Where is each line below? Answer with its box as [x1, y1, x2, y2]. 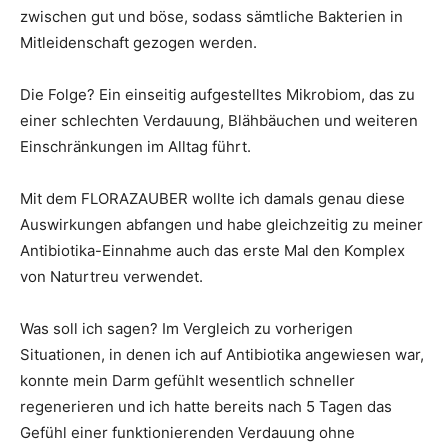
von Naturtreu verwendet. [20, 267, 203, 287]
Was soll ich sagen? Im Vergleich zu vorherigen [20, 319, 353, 339]
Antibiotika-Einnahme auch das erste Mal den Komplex [20, 241, 405, 261]
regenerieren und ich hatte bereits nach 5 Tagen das [20, 397, 392, 417]
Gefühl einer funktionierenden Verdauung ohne [20, 423, 355, 443]
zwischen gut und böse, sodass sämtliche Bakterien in [20, 7, 403, 27]
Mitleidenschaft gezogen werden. [20, 33, 257, 53]
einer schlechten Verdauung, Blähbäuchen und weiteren [20, 111, 418, 131]
